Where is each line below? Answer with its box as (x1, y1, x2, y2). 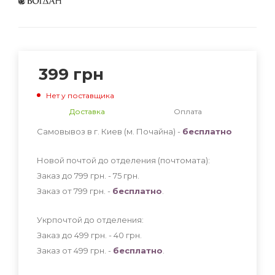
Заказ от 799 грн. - (37, 185, 112, 196)
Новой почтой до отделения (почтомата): (37, 155, 210, 165)
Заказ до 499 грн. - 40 (37, 230, 126, 240)
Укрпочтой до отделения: (37, 214, 144, 225)
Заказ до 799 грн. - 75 (37, 170, 123, 180)
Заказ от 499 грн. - (37, 245, 113, 255)
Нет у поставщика (46, 90, 114, 100)
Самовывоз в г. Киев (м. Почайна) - (37, 126, 182, 136)
